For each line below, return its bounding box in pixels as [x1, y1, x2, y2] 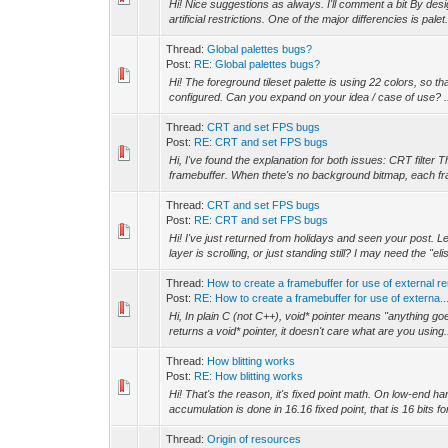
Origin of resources [207, 433, 302, 445]
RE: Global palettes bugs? [194, 58, 321, 70]
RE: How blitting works [194, 370, 304, 382]
